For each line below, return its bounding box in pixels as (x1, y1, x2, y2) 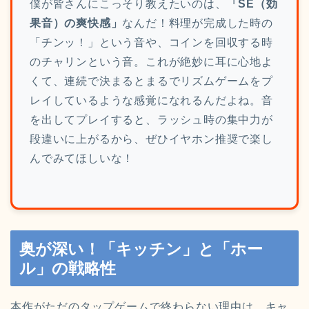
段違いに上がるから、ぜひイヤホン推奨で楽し (30, 132, 273, 145)
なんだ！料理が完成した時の (122, 17, 273, 29)
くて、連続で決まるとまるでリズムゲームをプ (30, 74, 273, 87)
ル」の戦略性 (19, 259, 116, 277)
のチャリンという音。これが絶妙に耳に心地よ (30, 55, 273, 68)
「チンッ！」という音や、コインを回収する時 (30, 36, 273, 48)
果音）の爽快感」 (30, 17, 123, 29)
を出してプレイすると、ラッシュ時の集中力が (30, 113, 273, 126)
